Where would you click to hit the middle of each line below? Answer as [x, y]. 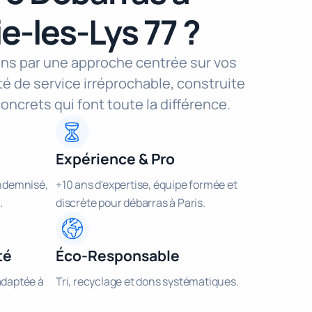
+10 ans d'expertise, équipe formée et [147, 185]
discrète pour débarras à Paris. [131, 203]
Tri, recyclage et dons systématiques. [147, 282]
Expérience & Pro [115, 159]
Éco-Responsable [118, 256]
